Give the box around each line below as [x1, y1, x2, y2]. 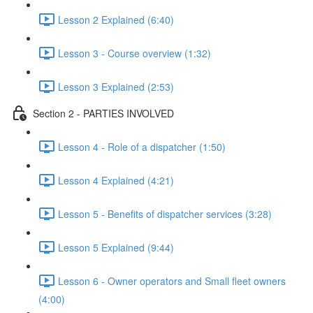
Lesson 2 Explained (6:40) [58, 12, 174, 27]
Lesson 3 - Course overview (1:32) [58, 45, 211, 60]
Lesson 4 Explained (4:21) [58, 173, 174, 187]
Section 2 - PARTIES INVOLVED [33, 105, 174, 120]
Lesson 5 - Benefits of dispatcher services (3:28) [58, 206, 272, 221]
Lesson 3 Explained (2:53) [58, 79, 174, 94]
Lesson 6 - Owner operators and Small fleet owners [58, 273, 286, 288]
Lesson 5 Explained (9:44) [58, 240, 174, 254]
